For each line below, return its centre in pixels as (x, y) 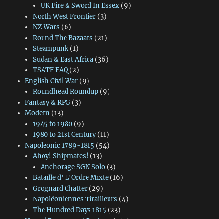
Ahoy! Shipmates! (60, 156)
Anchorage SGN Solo (73, 167)
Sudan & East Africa (63, 60)
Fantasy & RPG (47, 103)
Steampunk (50, 49)
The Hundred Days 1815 (69, 210)
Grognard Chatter (60, 189)
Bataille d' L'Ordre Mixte (70, 178)
